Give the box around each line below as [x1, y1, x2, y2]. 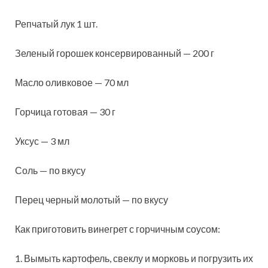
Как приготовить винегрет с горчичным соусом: [15, 223, 220, 234]
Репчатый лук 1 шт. [15, 17, 98, 29]
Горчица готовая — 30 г [15, 105, 115, 117]
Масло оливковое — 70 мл [15, 76, 129, 88]
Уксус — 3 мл [15, 135, 69, 147]
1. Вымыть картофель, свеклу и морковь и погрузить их [15, 252, 253, 264]
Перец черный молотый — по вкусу [15, 193, 168, 205]
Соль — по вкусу [15, 164, 86, 176]
